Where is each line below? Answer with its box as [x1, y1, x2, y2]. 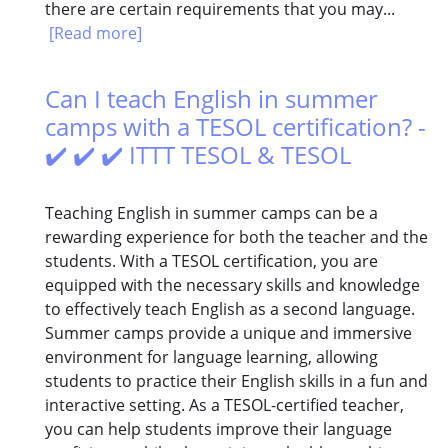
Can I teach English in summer [45, 82, 378, 116]
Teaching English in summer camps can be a [45, 202, 378, 225]
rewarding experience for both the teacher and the [45, 226, 428, 249]
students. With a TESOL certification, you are [45, 250, 378, 273]
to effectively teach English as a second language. [45, 298, 415, 321]
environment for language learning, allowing [45, 346, 378, 369]
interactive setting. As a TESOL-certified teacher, [45, 394, 404, 417]
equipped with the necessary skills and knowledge [45, 274, 420, 297]
